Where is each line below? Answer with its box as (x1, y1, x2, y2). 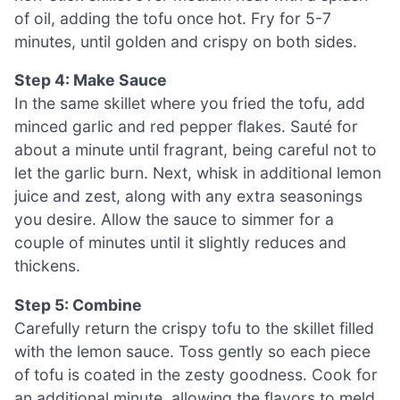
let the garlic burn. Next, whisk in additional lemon (14, 163, 381, 183)
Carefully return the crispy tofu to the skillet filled (14, 318, 374, 337)
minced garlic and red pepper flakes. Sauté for (14, 117, 358, 137)
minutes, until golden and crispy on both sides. (14, 31, 357, 51)
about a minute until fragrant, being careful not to (14, 140, 377, 160)
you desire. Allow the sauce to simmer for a (14, 210, 334, 229)
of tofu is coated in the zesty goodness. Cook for (14, 364, 378, 384)
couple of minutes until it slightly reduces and (14, 233, 346, 253)
